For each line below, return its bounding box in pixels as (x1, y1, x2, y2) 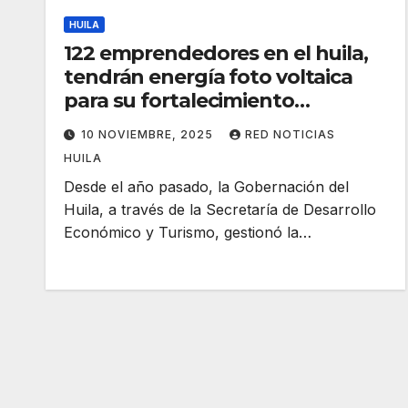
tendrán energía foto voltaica (64, 64, 353, 89)
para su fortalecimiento (64, 87, 294, 113)
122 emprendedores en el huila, (64, 40, 368, 66)
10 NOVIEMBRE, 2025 (81, 127, 217, 141)
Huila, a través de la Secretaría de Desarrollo (64, 199, 376, 219)
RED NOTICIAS (245, 127, 335, 141)
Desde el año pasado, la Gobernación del (64, 177, 349, 196)
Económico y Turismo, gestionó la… (64, 222, 311, 241)
